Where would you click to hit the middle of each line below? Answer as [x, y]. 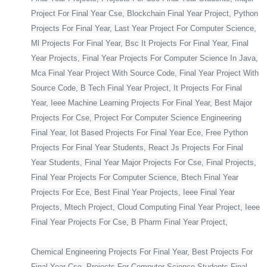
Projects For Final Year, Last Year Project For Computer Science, [144, 29]
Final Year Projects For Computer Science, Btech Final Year [135, 178]
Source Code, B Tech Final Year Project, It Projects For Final [136, 88]
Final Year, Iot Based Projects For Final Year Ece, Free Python [139, 133]
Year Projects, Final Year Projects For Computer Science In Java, [145, 58]
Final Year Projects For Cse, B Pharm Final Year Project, [129, 222]
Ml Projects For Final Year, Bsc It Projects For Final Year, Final [140, 44]
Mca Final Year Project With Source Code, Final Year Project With [145, 73]
